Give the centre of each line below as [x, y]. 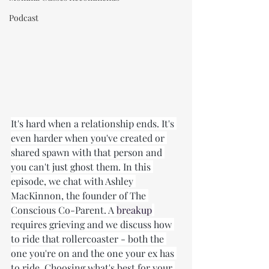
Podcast [24, 18]
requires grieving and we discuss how [92, 224]
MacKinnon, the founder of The [80, 195]
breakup [134, 210]
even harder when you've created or [89, 138]
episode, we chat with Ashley [73, 181]
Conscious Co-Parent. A [64, 210]
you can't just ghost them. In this [82, 167]
